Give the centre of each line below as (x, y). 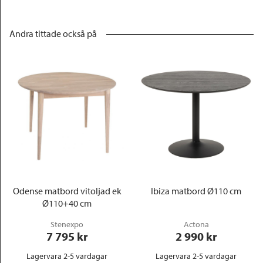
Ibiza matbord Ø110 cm (196, 191)
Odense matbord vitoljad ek (67, 191)
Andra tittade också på (53, 33)
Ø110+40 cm (67, 203)
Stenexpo (67, 224)
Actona (196, 224)
